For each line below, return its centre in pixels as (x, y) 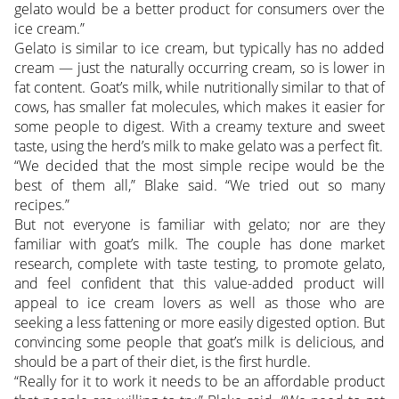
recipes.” (41, 205)
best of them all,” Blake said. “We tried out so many (199, 186)
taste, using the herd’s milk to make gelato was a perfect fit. (198, 147)
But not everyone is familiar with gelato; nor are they (199, 225)
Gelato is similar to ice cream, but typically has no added (199, 49)
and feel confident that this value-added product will (199, 284)
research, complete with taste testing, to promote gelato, (199, 264)
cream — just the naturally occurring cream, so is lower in (199, 68)
